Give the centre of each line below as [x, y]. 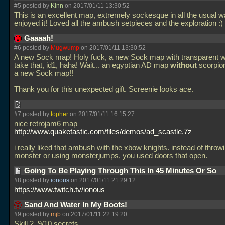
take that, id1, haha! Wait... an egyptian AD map [92, 65]
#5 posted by [32, 6]
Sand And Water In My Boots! [77, 205]
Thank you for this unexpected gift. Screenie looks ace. [105, 89]
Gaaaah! [40, 38]
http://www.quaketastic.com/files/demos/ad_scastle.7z [103, 132]
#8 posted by [32, 180]
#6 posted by [32, 48]
